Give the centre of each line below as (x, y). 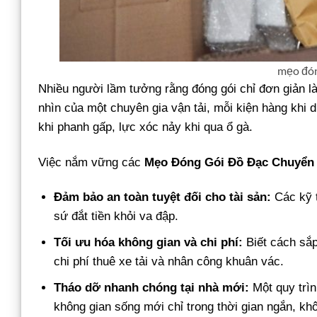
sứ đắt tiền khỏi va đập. (116, 216)
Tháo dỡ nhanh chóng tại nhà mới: (152, 288)
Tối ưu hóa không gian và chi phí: (149, 242)
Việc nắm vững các (91, 162)
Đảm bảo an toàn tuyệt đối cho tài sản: (163, 197)
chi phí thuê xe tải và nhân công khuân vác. (169, 261)
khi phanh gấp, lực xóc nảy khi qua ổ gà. (145, 127)
